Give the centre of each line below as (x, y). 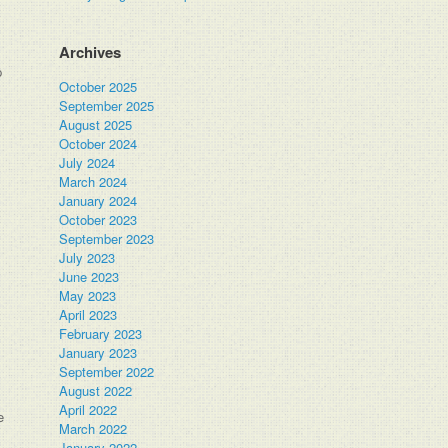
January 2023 (98, 352)
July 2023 (87, 257)
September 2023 (107, 238)
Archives (90, 52)
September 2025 (107, 105)
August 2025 (96, 124)
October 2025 (98, 86)
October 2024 (98, 143)
